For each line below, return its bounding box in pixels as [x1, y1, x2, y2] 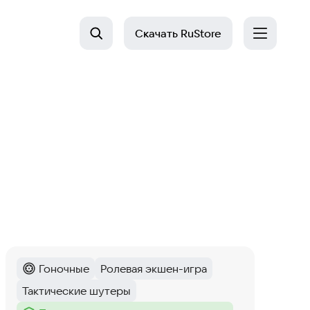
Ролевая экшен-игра [100, 262, 207, 275]
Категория [21, 268, 75, 283]
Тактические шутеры [22, 284, 131, 298]
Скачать [135, 26, 178, 40]
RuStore [178, 26, 221, 40]
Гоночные [39, 262, 89, 275]
